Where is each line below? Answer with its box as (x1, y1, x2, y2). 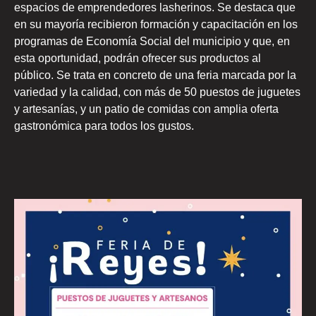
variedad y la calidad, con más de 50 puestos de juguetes (14, 86, 300, 99)
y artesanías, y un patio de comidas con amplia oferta (14, 103, 279, 116)
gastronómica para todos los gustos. (14, 120, 194, 133)
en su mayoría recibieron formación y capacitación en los (14, 18, 298, 31)
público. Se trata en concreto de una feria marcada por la (14, 69, 296, 82)
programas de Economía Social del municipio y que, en (14, 35, 290, 48)
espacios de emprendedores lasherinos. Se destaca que (14, 1, 296, 14)
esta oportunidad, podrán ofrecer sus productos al (14, 52, 261, 65)
